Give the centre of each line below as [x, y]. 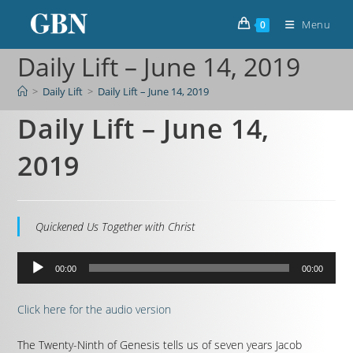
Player [32, 281]
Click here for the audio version [95, 309]
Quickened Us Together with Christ [115, 227]
